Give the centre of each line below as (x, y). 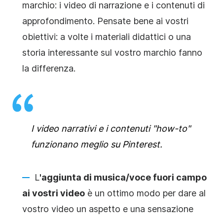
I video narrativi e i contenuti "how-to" (111, 128)
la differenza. (49, 68)
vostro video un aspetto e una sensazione (108, 209)
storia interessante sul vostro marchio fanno (112, 52)
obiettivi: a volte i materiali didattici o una (107, 37)
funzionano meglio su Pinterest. (97, 144)
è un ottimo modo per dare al (145, 193)
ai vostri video (54, 193)
